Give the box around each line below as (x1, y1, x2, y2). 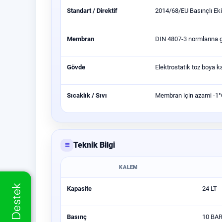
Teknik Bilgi (73, 140, 115, 150)
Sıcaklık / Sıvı (67, 92, 107, 99)
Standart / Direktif (67, 7, 117, 14)
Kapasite (67, 185, 92, 192)
